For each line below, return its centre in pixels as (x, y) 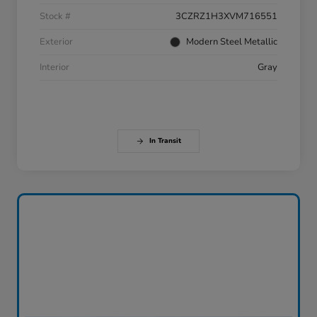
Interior (54, 68)
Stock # (55, 17)
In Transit (165, 141)
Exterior (56, 42)
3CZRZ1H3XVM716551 (226, 17)
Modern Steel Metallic (232, 42)
